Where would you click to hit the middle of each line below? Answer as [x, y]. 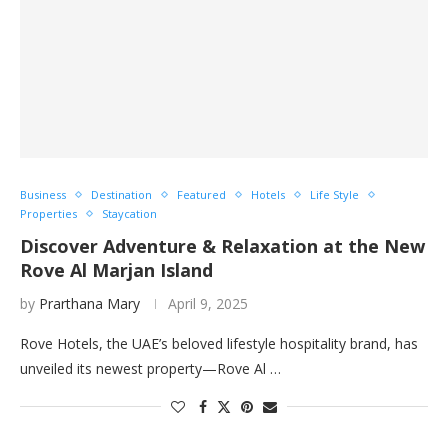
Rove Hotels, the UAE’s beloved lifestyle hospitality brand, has [219, 343]
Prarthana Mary [89, 303]
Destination [121, 194]
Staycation [129, 213]
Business [43, 194]
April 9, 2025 [208, 303]
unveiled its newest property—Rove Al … [150, 368]
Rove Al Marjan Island [116, 270]
